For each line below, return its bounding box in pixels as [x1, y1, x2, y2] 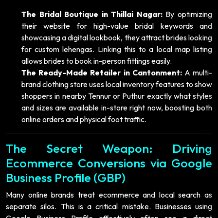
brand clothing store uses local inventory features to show [21, 79, 212, 89]
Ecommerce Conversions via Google [6, 155, 212, 171]
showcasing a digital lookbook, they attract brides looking [21, 32, 212, 42]
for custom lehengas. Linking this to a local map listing [21, 44, 212, 54]
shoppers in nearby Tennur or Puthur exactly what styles [21, 91, 212, 101]
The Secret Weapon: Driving [6, 140, 212, 156]
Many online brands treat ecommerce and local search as [6, 189, 212, 200]
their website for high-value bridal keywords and [21, 20, 212, 31]
